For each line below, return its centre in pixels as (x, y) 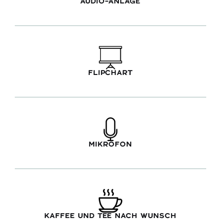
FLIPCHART (110, 73)
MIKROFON (110, 145)
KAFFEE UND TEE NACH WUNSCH (110, 216)
